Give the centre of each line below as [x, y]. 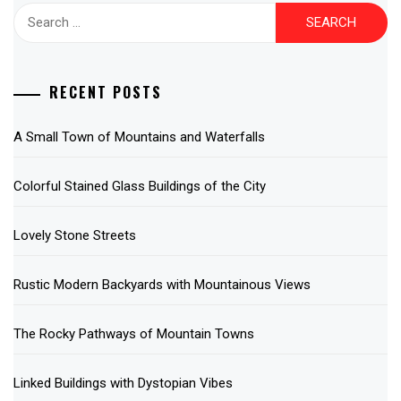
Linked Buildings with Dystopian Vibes [123, 384]
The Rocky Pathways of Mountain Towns [134, 334]
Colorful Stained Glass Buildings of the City [140, 187]
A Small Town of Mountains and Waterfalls [139, 137]
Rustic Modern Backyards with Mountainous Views [162, 285]
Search [35, 12]
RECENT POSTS [106, 93]
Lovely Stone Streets [75, 236]
